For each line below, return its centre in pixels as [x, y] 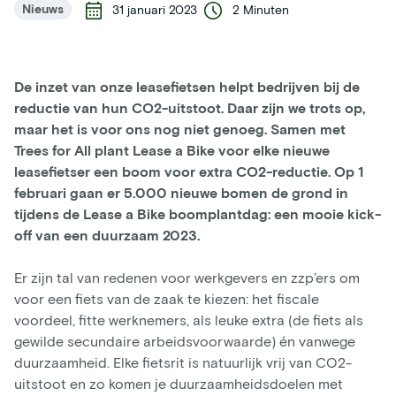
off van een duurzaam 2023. [109, 235]
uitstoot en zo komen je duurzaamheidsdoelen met [179, 384]
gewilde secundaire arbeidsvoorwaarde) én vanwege [185, 341]
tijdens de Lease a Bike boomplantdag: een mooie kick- [198, 214]
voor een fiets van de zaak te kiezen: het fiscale [167, 299]
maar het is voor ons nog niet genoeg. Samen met [180, 129]
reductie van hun [71, 108]
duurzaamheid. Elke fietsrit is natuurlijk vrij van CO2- [183, 362]
